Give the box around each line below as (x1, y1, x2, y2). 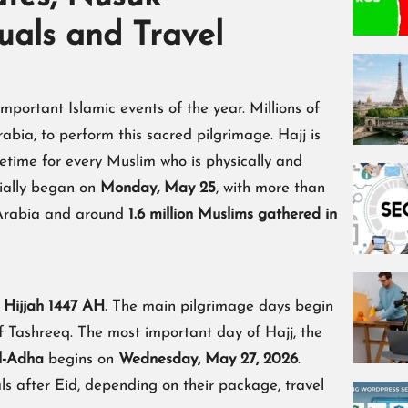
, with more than (216, 180, 325, 197)
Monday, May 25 (100, 180, 216, 197)
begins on (44, 352, 118, 368)
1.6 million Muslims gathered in (128, 207, 337, 223)
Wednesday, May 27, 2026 (118, 352, 298, 368)
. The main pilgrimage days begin (105, 299, 333, 315)
